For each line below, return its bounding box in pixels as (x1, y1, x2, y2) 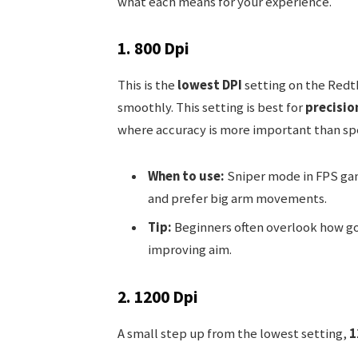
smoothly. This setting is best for (117, 99, 305, 117)
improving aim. (147, 241, 232, 258)
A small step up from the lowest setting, (117, 325, 349, 343)
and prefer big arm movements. (147, 190, 327, 208)
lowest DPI (177, 77, 242, 94)
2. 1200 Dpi (117, 286, 198, 308)
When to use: (147, 168, 225, 185)
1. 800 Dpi (117, 38, 189, 60)
